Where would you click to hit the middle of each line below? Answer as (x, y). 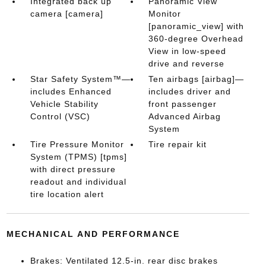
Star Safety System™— (80, 79)
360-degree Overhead (196, 39)
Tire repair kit (178, 144)
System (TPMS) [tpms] (78, 157)
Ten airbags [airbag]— (197, 79)
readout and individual (78, 182)
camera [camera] (66, 14)
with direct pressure (73, 169)
